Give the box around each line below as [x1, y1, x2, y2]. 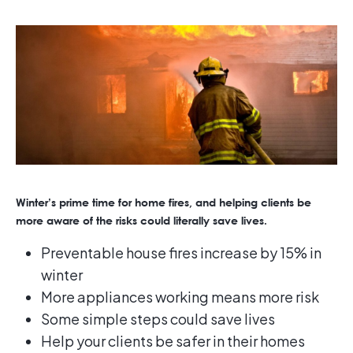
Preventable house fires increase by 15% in [41, 243, 321, 262]
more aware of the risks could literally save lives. [16, 214, 267, 228]
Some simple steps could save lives [41, 310, 275, 329]
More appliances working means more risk [41, 288, 319, 307]
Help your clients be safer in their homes [41, 332, 305, 351]
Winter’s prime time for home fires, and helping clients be [16, 195, 311, 210]
